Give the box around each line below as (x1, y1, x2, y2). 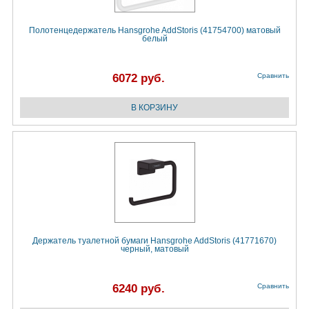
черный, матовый (120, 244, 189, 255)
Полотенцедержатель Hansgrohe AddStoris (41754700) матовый (28, 26, 281, 36)
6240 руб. (112, 282, 165, 296)
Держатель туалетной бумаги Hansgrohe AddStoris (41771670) (32, 236, 277, 246)
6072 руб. (112, 72, 165, 86)
